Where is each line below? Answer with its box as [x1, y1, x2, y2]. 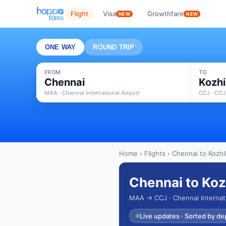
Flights [144, 149, 165, 157]
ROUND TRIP [93, 43, 135, 51]
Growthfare [147, 10, 184, 18]
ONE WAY [45, 43, 76, 51]
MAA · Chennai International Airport [44, 89, 140, 96]
